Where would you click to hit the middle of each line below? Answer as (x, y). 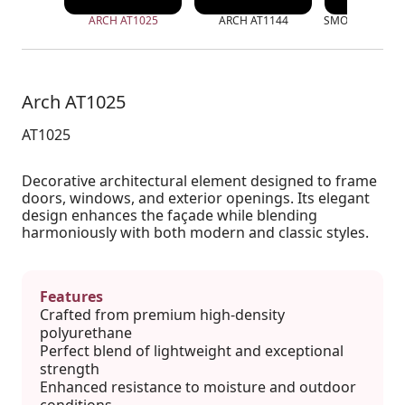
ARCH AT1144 (253, 20)
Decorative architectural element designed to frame (199, 181)
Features (71, 297)
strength (70, 369)
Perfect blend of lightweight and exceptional (192, 351)
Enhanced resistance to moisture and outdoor (198, 387)
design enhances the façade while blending (170, 215)
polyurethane (86, 333)
